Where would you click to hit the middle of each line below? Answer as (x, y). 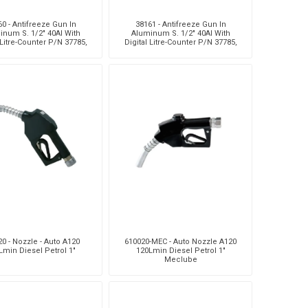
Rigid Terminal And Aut (181, 51)
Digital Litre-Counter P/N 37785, (180, 42)
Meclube (180, 259)
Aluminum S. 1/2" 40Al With (180, 33)
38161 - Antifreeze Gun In (180, 24)
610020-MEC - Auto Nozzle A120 (181, 241)
